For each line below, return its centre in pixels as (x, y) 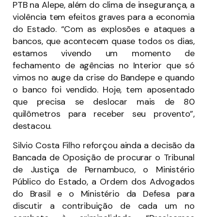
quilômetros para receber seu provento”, (104, 114)
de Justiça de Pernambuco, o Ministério (104, 169)
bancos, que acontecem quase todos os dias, (104, 41)
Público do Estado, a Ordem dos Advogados (104, 181)
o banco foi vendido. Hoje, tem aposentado (104, 90)
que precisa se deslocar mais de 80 (104, 102)
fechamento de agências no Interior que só (104, 66)
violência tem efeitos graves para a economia (104, 17)
